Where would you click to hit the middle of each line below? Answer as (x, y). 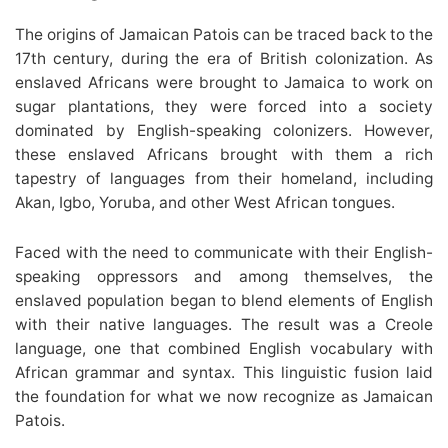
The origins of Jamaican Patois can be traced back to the (224, 34)
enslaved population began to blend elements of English (224, 300)
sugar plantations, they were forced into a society (224, 106)
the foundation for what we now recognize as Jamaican (224, 396)
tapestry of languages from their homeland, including (224, 178)
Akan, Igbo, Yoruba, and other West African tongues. (205, 202)
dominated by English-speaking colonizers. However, (224, 130)
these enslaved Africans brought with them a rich (224, 154)
